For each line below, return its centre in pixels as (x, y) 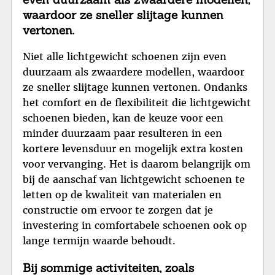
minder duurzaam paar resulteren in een (122, 134)
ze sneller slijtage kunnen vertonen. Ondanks (135, 87)
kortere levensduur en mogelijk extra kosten (133, 149)
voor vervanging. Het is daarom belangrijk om (137, 164)
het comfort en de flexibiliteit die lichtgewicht (137, 103)
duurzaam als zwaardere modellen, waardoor (134, 72)
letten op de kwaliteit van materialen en (122, 195)
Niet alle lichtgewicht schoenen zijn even (125, 57)
